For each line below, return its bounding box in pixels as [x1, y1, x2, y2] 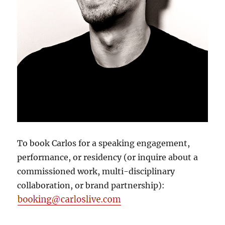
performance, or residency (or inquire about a [17, 152, 198, 162]
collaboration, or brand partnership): [17, 180, 167, 190]
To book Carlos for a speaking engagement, [17, 138, 190, 148]
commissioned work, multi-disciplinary [17, 166, 175, 176]
